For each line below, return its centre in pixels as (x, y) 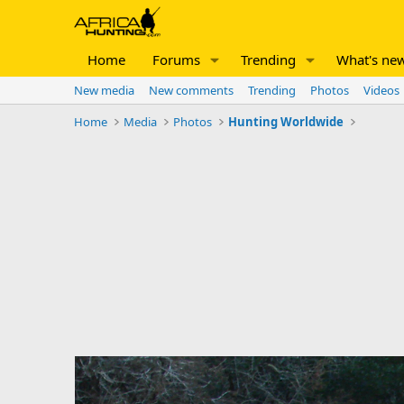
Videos (381, 90)
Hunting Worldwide (286, 122)
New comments (191, 90)
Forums (176, 60)
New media (104, 90)
